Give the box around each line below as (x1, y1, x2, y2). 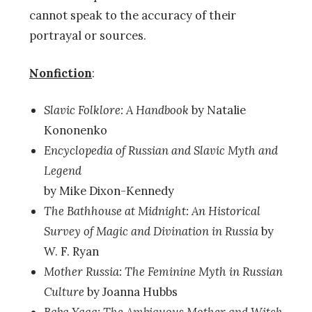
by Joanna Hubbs (84, 284, 178, 300)
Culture (43, 284, 84, 300)
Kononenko (43, 123, 107, 139)
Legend (43, 163, 81, 179)
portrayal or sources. (29, 27, 146, 43)
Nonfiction (29, 65, 92, 81)
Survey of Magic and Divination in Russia (43, 224, 258, 240)
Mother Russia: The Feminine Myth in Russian (43, 264, 283, 280)
